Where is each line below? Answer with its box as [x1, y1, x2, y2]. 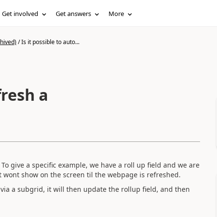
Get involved [2, 9, 39, 18]
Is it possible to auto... [21, 38, 79, 46]
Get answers [56, 9, 92, 18]
